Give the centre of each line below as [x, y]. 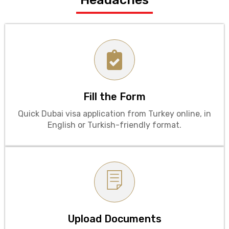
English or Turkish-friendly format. [114, 125]
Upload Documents [114, 219]
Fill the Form [114, 96]
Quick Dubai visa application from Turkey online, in [114, 113]
